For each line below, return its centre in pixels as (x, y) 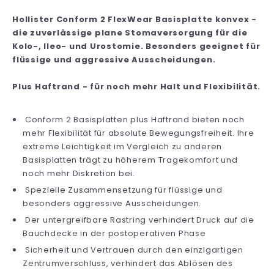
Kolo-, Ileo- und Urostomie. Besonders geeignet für (136, 46)
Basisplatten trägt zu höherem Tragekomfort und (130, 160)
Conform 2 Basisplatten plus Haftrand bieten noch (134, 119)
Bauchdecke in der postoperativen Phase (114, 233)
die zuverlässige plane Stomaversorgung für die (130, 32)
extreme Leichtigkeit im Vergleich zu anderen (122, 146)
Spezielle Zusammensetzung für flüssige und (123, 190)
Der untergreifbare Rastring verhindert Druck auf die (139, 220)
